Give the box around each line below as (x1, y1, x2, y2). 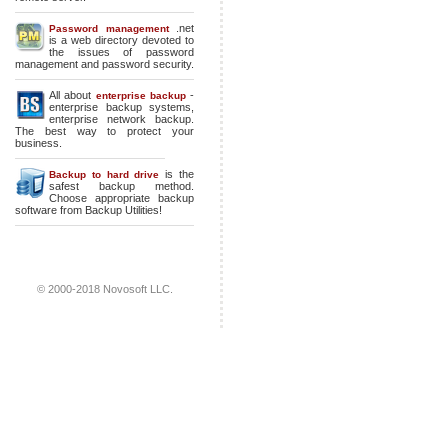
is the (159, 168, 195, 180)
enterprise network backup (49, 113, 191, 125)
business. (15, 137, 62, 149)
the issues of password (49, 46, 194, 58)
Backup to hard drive (49, 169, 160, 180)
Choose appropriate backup (49, 192, 194, 204)
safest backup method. (49, 180, 194, 192)
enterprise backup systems (49, 101, 191, 113)
